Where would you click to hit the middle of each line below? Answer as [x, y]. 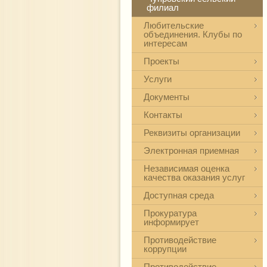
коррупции [165, 249]
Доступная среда [179, 195]
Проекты [162, 61]
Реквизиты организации [192, 133]
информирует [171, 222]
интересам [165, 43]
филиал [163, 7]
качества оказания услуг [194, 177]
